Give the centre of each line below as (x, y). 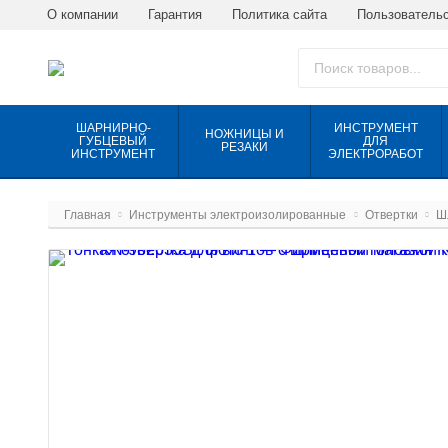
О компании (82, 14)
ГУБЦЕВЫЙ (113, 140)
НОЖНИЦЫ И (244, 134)
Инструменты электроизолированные (238, 215)
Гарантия (175, 14)
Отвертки (391, 215)
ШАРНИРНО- (113, 127)
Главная (87, 215)
